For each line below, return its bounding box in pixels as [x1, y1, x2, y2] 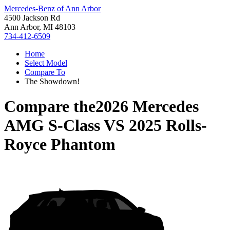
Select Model [25, 59, 67, 67]
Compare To [25, 68, 65, 76]
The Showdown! [25, 77, 80, 86]
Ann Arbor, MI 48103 [4, 23, 75, 31]
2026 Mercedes [95, 97, 199, 116]
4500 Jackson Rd [4, 13, 60, 22]
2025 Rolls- [129, 116, 207, 135]
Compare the [4, 97, 95, 116]
